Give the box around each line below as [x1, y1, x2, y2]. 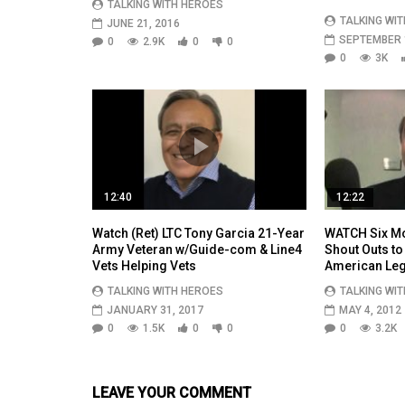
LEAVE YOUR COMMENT [92, 383, 251, 401]
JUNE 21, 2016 [107, 16, 180, 30]
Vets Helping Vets [92, 258, 196, 273]
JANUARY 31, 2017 [107, 303, 203, 316]
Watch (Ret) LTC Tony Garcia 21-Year [92, 225, 305, 240]
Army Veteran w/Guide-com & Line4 [92, 241, 302, 257]
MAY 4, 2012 [338, 303, 401, 316]
